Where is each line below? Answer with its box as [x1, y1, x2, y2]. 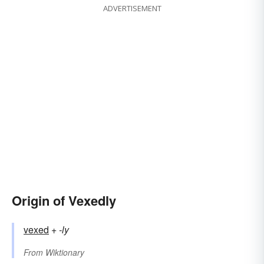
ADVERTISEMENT [103, 3, 161, 14]
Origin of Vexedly [12, 191, 116, 210]
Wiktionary [45, 246, 84, 259]
